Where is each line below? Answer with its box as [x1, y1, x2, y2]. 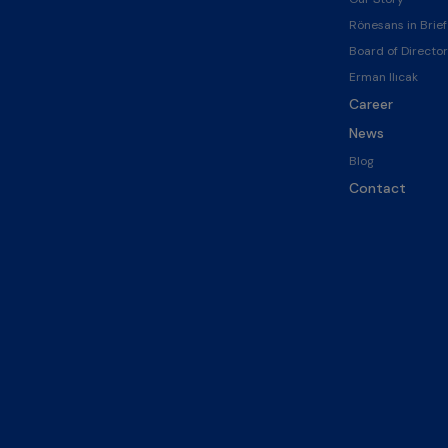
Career [348, 94, 393, 113]
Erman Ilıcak [348, 68, 418, 85]
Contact [348, 178, 406, 197]
